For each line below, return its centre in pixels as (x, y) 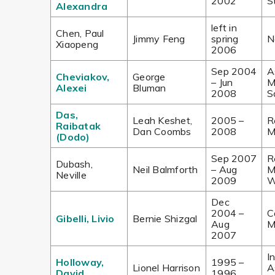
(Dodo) (73, 137)
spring (225, 39)
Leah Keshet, (162, 120)
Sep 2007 (234, 158)
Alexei (72, 88)
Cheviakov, (83, 77)
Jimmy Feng (159, 39)
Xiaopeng (77, 44)
